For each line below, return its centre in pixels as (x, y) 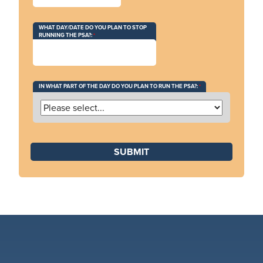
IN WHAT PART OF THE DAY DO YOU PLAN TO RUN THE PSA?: (119, 86)
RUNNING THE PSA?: (65, 36)
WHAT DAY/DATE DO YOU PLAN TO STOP (92, 28)
